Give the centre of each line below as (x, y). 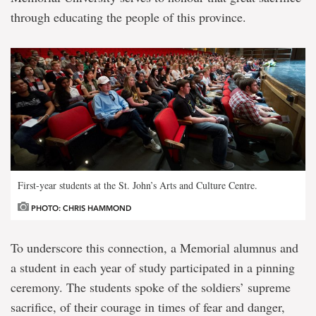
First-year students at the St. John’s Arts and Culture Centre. (138, 186)
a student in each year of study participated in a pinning (153, 268)
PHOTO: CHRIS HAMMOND (80, 209)
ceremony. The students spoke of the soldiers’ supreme (151, 287)
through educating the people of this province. (128, 17)
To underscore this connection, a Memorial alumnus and (154, 248)
